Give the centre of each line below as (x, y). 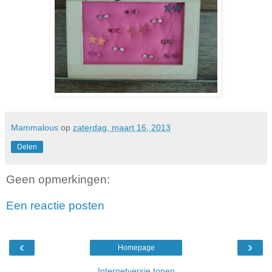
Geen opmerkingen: (58, 179)
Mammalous (35, 127)
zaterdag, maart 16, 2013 (122, 127)
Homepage (136, 247)
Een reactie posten (55, 206)
